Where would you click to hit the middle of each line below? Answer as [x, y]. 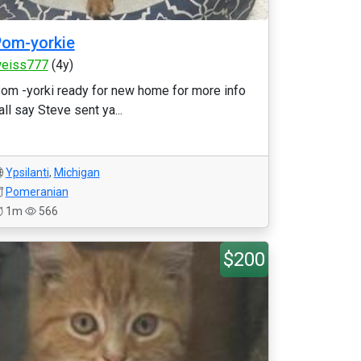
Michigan [77, 172]
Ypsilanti [27, 172]
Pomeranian [37, 192]
